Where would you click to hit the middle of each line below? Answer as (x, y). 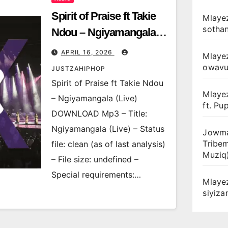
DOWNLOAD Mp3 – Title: (99, 113)
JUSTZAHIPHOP (78, 68)
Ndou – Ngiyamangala (103, 32)
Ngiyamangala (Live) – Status (108, 129)
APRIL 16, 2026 (88, 52)
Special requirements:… (96, 175)
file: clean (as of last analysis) (108, 144)
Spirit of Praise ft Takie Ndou (107, 83)
